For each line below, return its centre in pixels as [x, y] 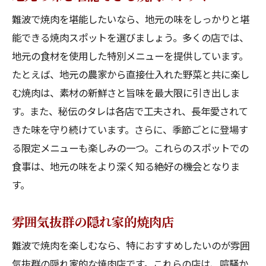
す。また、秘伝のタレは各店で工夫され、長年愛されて [130, 111]
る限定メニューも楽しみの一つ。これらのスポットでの [130, 148]
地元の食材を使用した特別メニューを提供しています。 [130, 56]
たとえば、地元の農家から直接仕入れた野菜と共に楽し [131, 74]
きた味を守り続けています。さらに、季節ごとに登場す [130, 129]
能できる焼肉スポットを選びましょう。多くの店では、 [130, 37]
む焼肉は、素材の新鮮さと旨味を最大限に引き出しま [126, 93]
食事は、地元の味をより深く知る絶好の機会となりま [126, 166]
